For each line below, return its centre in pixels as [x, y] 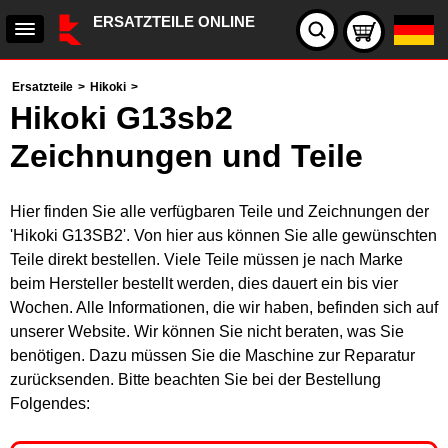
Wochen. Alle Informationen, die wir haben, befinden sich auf [224, 307]
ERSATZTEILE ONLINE [174, 21]
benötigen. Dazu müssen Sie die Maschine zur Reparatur [212, 355]
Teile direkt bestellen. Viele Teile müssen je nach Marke [206, 259]
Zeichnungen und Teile [186, 156]
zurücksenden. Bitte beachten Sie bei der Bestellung [195, 379]
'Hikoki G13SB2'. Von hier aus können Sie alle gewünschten [223, 235]
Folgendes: [50, 403]
